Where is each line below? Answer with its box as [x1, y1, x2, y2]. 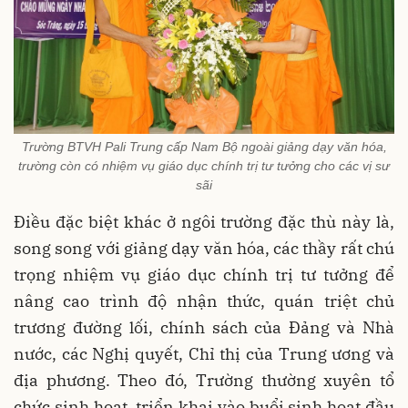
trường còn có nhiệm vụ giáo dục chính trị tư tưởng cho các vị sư [18, 158, 390, 173]
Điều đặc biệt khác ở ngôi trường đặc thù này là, [14, 210, 394, 232]
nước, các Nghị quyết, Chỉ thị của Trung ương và [14, 342, 394, 364]
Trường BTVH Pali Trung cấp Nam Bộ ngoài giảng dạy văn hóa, [21, 138, 387, 154]
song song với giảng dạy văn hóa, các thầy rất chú [14, 237, 394, 259]
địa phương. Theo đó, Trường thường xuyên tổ [14, 369, 394, 391]
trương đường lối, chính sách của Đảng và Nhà [14, 316, 394, 338]
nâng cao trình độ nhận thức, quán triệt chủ [14, 290, 394, 311]
